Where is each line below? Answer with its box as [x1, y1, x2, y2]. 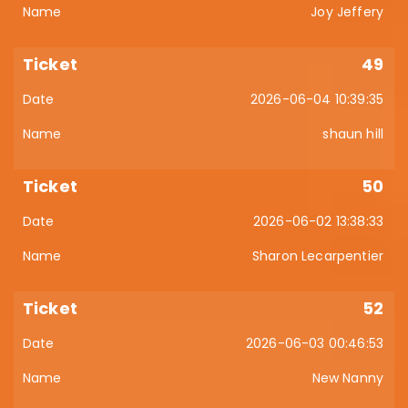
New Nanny [311, 369, 383, 387]
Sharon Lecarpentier [251, 247, 383, 265]
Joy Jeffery [311, 3, 383, 21]
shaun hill [322, 125, 383, 143]
